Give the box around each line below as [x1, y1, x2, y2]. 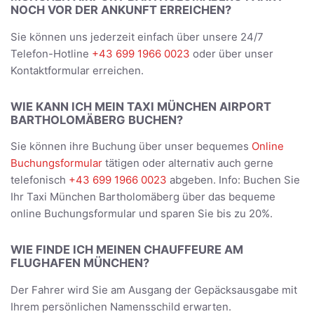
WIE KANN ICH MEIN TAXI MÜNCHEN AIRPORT [11, 99, 271, 114]
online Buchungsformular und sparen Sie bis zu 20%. [11, 207, 273, 221]
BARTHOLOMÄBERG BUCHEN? [11, 112, 183, 127]
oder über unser [190, 46, 273, 60]
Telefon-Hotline [11, 46, 92, 60]
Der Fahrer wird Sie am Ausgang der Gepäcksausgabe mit [11, 282, 297, 296]
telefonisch [11, 173, 69, 187]
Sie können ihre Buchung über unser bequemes [11, 139, 252, 153]
